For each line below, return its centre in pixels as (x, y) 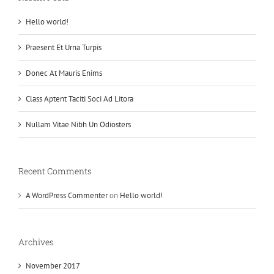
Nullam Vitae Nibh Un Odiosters (78, 124)
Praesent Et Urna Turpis (64, 47)
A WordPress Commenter (67, 195)
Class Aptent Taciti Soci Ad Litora (80, 98)
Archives (36, 242)
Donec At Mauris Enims (64, 73)
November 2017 (53, 266)
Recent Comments (55, 171)
